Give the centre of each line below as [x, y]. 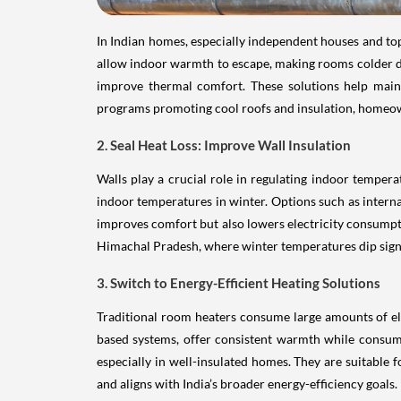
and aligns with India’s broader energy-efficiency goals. [247, 383]
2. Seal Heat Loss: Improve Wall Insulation [224, 145]
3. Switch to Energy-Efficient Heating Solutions [239, 282]
